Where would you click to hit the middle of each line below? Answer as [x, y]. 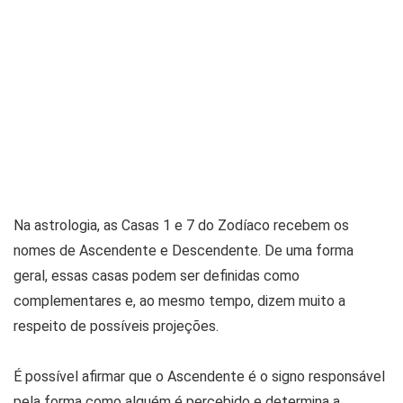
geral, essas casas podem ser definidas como [157, 276]
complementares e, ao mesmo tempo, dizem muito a [179, 301]
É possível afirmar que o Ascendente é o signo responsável [199, 377]
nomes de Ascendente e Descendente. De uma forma [184, 251]
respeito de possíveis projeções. [116, 327]
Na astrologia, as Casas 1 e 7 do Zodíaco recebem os [181, 226]
